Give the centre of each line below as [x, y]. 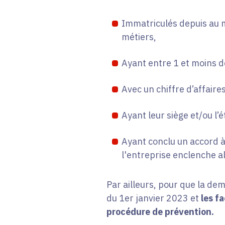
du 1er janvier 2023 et [152, 198]
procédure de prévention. [160, 212]
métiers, [139, 37]
